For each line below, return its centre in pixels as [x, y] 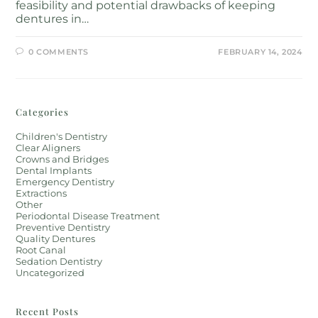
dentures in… [53, 18]
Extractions [42, 193]
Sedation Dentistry [59, 261]
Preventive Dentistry [63, 227]
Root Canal [41, 250]
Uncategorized [50, 272]
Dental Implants [54, 170]
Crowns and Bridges [62, 159]
